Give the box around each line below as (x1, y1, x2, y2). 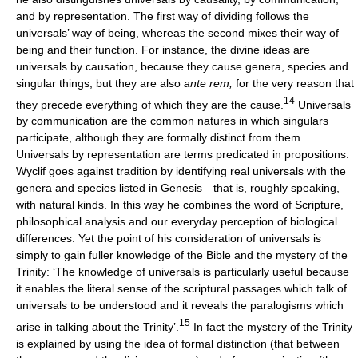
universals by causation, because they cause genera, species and (16, 59, 348, 73)
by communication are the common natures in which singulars (16, 114, 328, 128)
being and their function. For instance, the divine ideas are (16, 42, 310, 56)
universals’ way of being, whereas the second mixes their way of (16, 26, 339, 39)
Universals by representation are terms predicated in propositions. (16, 148, 349, 161)
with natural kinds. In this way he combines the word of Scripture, (16, 198, 344, 212)
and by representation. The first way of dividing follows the (16, 9, 309, 22)
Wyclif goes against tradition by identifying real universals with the (16, 165, 346, 178)
